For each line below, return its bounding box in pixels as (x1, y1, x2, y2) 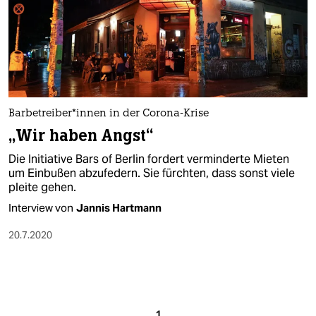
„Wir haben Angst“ (8, 126, 153, 147)
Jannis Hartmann (76, 201, 162, 215)
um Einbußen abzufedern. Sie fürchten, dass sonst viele (8, 166, 295, 181)
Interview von (8, 201, 73, 215)
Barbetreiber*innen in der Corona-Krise (8, 109, 209, 120)
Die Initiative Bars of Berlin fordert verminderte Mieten (8, 152, 289, 167)
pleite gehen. (8, 180, 76, 195)
